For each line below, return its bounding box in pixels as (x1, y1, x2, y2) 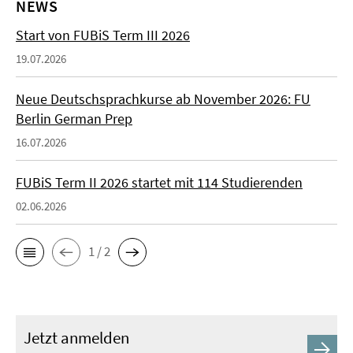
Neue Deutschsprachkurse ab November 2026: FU (16, 89, 310, 108)
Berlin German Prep (16, 109, 132, 128)
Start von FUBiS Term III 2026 (16, 25, 190, 44)
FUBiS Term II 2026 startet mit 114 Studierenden (16, 173, 303, 191)
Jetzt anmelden (24, 326, 129, 348)
